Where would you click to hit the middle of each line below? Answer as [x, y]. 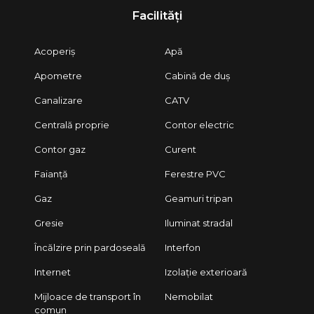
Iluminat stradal [199, 223]
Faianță [51, 174]
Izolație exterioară [206, 272]
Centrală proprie [71, 125]
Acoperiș [54, 52]
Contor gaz [60, 150]
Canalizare [58, 101]
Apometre [58, 76]
